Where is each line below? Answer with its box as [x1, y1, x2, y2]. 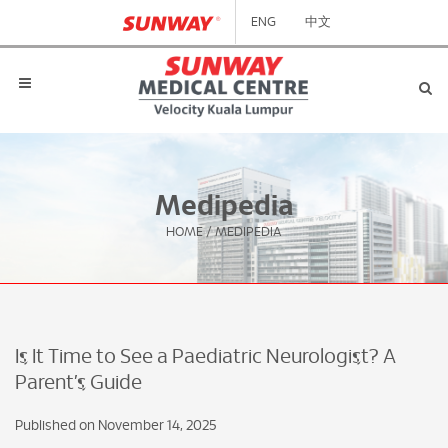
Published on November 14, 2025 [15, 419, 217, 433]
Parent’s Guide [15, 373, 142, 393]
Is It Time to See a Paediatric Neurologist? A [15, 347, 396, 367]
